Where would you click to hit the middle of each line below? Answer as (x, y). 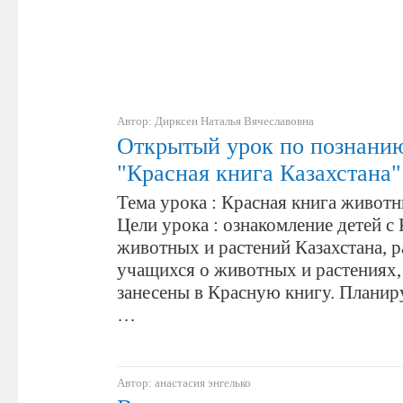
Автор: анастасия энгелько (184, 383)
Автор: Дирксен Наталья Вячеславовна (215, 121)
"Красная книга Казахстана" (259, 173)
